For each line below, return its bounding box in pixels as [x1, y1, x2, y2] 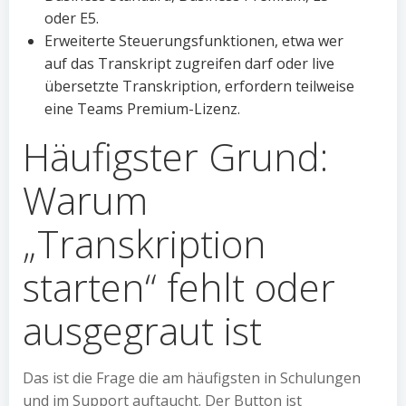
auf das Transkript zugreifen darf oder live [44, 53, 334, 73]
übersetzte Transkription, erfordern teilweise [44, 76, 354, 96]
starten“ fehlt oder [23, 261, 335, 313]
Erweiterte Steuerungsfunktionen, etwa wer [44, 31, 343, 51]
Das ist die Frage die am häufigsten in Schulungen [23, 368, 361, 388]
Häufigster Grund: [23, 130, 328, 182]
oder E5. [44, 8, 99, 28]
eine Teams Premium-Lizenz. [44, 99, 240, 119]
